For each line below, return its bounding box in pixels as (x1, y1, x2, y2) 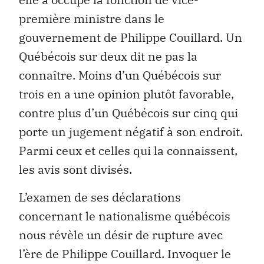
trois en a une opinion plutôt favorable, (19, 86, 234, 103)
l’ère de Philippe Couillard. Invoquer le (19, 245, 231, 262)
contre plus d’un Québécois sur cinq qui (19, 105, 238, 121)
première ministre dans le (19, 11, 164, 27)
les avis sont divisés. (19, 161, 132, 178)
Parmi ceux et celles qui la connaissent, (19, 143, 237, 159)
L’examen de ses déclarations (19, 189, 181, 205)
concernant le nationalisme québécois (19, 207, 230, 224)
